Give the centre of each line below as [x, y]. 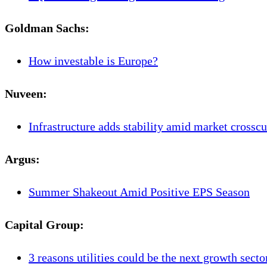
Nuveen [24, 93]
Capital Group [42, 224]
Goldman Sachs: [47, 28]
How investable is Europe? [93, 60]
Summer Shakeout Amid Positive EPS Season [139, 192]
